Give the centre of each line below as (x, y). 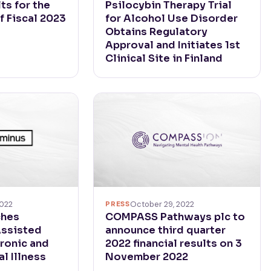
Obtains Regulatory (157, 31)
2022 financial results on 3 (174, 243)
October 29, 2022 (162, 204)
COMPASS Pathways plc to (175, 217)
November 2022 (147, 256)
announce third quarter (166, 230)
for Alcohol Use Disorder (172, 18)
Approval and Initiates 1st (173, 45)
